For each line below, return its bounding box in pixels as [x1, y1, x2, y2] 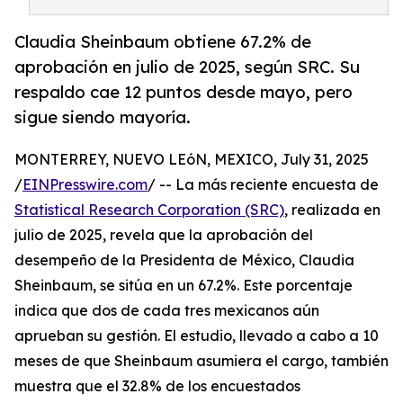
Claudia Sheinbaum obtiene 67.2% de [14, 31, 311, 52]
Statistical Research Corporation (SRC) [14, 201, 284, 219]
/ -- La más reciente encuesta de [148, 175, 379, 194]
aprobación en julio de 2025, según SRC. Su [14, 57, 360, 77]
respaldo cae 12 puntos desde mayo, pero [14, 82, 353, 103]
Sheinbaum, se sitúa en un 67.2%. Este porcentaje [14, 276, 353, 295]
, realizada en [284, 201, 381, 219]
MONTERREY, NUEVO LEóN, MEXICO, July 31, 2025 [14, 150, 369, 169]
